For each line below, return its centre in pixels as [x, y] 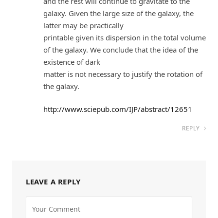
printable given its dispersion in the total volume [125, 37]
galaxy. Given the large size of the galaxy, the [118, 13]
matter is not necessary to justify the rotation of [123, 74]
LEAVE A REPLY [53, 182]
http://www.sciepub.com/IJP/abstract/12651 [118, 109]
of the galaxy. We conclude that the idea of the [121, 49]
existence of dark [72, 62]
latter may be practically [83, 25]
